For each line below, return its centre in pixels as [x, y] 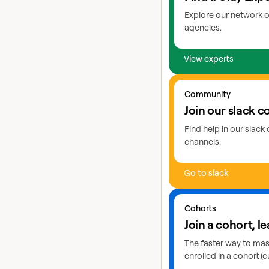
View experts [209, 58]
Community [207, 94]
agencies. [203, 27]
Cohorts [200, 208]
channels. [203, 141]
